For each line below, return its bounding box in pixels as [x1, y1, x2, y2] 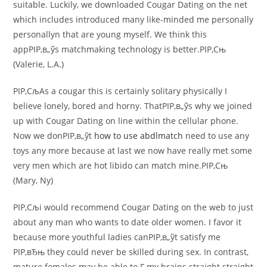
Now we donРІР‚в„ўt [13, 130, 95, 141]
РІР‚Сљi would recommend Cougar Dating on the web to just [13, 201, 254, 213]
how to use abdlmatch [94, 130, 184, 141]
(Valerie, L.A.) [13, 58, 64, 70]
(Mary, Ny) [13, 175, 54, 186]
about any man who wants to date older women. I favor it [13, 216, 242, 228]
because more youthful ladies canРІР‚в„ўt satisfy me [13, 231, 221, 243]
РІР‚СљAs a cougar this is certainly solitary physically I [13, 85, 228, 97]
